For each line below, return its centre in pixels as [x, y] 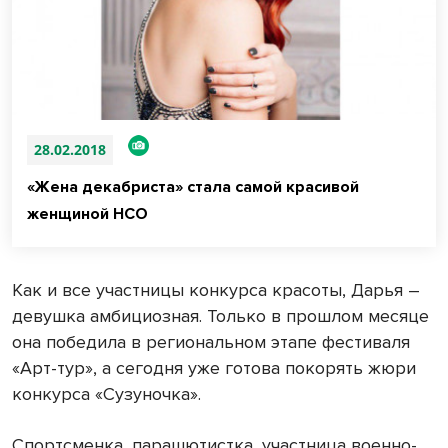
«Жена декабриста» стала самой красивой [193, 187]
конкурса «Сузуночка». [106, 394]
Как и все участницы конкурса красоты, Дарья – [216, 290]
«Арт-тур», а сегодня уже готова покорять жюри [214, 368]
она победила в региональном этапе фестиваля [211, 342]
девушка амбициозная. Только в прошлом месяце [220, 316]
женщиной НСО [89, 214]
